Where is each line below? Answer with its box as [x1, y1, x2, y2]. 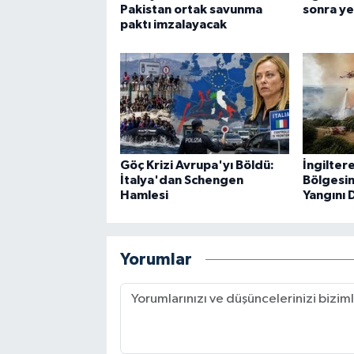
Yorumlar [119, 251, 192, 269]
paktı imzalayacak [119, 18, 227, 32]
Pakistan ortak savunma [119, 3, 262, 17]
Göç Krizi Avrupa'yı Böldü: [119, 158, 274, 171]
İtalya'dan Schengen [119, 173, 243, 186]
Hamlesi [119, 188, 168, 201]
